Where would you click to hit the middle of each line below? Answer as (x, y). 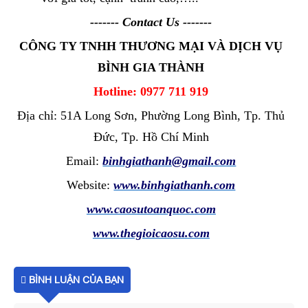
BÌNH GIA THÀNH (151, 67)
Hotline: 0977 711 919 (151, 91)
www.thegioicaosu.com (151, 233)
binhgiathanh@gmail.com (169, 161)
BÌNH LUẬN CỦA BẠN (75, 279)
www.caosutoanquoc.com (151, 209)
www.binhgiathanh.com (175, 185)
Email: (85, 161)
